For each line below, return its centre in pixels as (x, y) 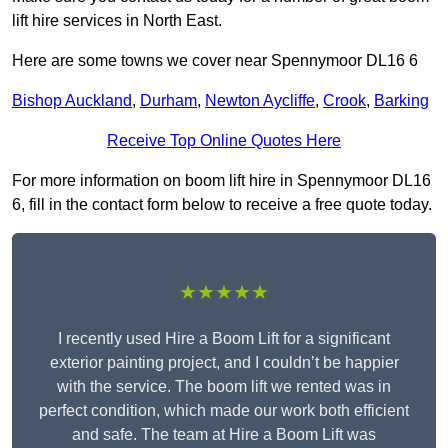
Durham (168, 101)
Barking (401, 101)
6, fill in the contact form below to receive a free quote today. (222, 205)
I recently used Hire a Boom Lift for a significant (224, 339)
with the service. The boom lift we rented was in (224, 387)
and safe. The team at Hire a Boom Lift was (224, 435)
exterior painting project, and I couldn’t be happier (224, 363)
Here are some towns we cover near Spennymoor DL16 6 (215, 61)
